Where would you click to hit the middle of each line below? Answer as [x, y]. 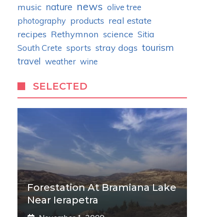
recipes [32, 34]
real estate [130, 20]
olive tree [124, 7]
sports [79, 48]
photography [42, 21]
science [118, 34]
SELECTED [60, 86]
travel [29, 61]
